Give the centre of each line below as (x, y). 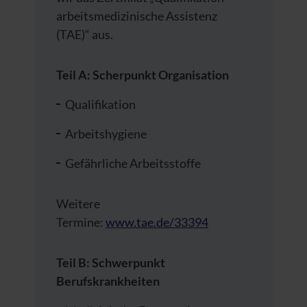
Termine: (81, 222)
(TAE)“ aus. (85, 34)
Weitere (78, 203)
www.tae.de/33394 (157, 222)
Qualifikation (100, 104)
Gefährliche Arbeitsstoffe (133, 163)
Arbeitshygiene (106, 133)
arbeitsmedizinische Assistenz (137, 15)
